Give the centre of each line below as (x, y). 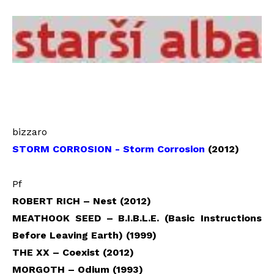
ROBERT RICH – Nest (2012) (82, 201)
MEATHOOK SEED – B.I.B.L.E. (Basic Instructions (137, 218)
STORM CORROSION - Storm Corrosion (109, 149)
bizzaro (30, 132)
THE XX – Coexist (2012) (73, 253)
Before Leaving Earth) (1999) (84, 235)
